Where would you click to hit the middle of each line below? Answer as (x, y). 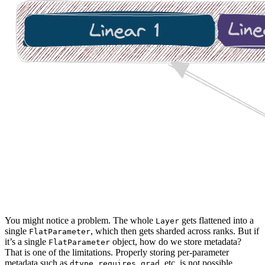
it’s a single (27, 242)
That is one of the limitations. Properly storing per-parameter (117, 253)
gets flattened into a (216, 221)
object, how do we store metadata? (176, 242)
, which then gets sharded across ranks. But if (175, 231)
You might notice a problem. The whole (80, 221)
